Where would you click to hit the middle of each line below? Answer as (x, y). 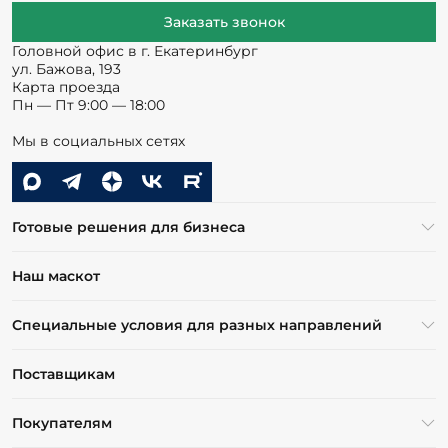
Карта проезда (66, 86)
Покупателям (62, 422)
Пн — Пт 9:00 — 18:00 (88, 104)
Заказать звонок (224, 21)
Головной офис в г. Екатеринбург (135, 50)
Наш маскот (56, 275)
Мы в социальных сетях (98, 140)
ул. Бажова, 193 (66, 68)
